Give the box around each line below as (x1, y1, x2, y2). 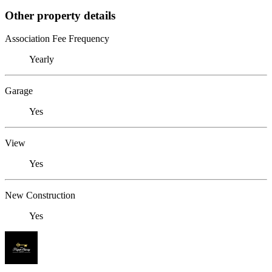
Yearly (29, 54, 54, 65)
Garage (5, 86, 33, 97)
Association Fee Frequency (5, 33, 109, 44)
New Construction (5, 190, 75, 201)
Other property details (5, 8, 115, 22)
